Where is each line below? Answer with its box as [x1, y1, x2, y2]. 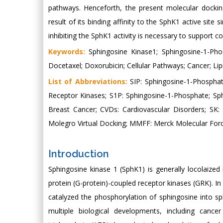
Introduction [48, 147, 109, 160]
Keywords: [48, 46, 85, 56]
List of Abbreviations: [48, 76, 127, 86]
